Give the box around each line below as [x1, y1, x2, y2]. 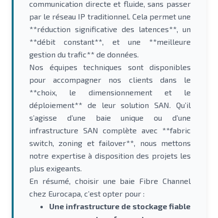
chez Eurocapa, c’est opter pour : [29, 189, 145, 198]
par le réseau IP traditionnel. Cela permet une [29, 12, 191, 21]
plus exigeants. [29, 163, 82, 173]
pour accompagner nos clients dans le [29, 75, 191, 84]
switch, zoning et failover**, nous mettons [29, 138, 191, 147]
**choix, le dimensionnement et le [29, 88, 191, 97]
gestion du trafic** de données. [29, 50, 139, 59]
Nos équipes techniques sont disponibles [29, 62, 191, 72]
